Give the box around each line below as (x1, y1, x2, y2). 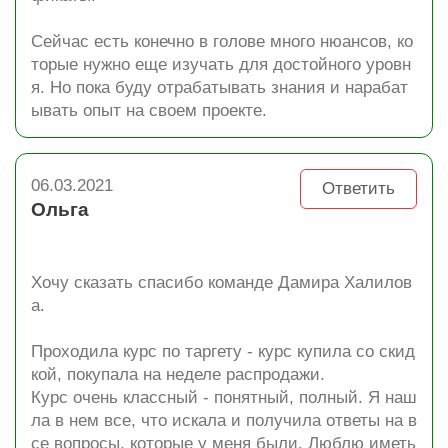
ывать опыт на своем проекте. (31, 101, 267, 120)
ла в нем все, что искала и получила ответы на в (31, 411, 417, 430)
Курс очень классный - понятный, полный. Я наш (31, 388, 417, 407)
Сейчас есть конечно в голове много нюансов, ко (31, 32, 413, 51)
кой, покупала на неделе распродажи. (31, 365, 325, 384)
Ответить (322, 179, 395, 198)
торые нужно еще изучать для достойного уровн (31, 55, 411, 74)
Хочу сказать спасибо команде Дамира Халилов (31, 273, 412, 292)
